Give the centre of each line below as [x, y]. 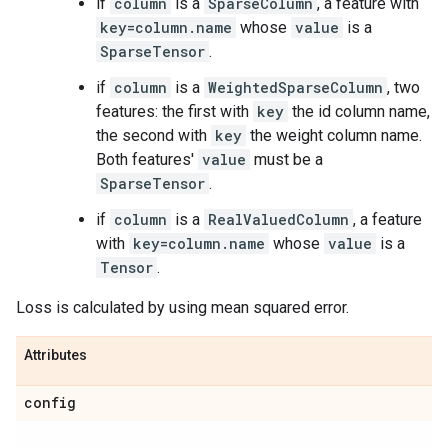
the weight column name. [334, 135]
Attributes [55, 355]
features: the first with [174, 111]
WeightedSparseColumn [295, 87]
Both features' [147, 159]
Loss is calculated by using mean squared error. [182, 307]
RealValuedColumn [278, 219]
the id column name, [359, 111]
